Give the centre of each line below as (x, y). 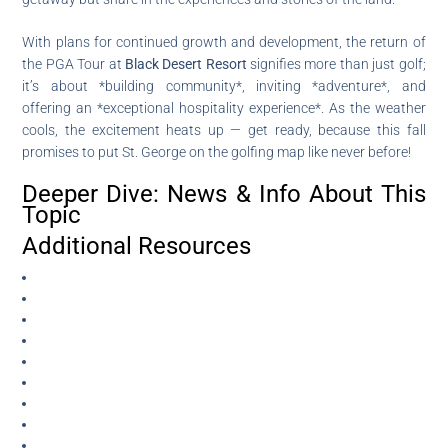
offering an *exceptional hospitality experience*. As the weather (224, 107)
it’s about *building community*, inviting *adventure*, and (224, 85)
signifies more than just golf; (336, 63)
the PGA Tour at (73, 63)
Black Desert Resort (185, 63)
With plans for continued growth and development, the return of (224, 41)
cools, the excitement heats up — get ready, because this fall (224, 129)
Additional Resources (137, 245)
